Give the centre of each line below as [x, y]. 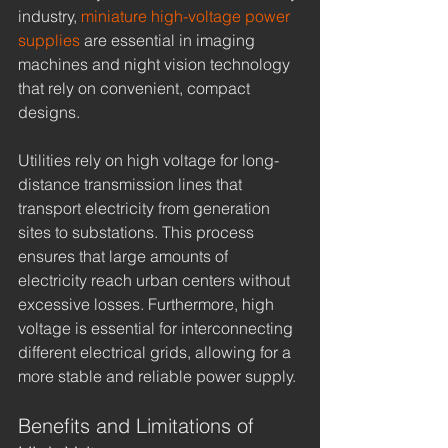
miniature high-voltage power [187, 15]
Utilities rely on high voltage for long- [148, 159]
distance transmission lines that [132, 183]
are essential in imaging [169, 39]
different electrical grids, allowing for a [156, 351]
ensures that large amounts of [125, 255]
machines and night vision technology [156, 63]
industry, [49, 15]
